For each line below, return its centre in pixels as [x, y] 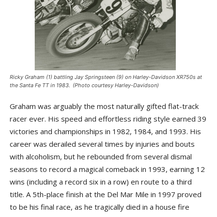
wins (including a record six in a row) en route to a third [101, 182]
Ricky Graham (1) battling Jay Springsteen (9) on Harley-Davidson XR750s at [106, 77]
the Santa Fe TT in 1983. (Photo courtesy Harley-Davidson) [84, 85]
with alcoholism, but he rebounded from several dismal [101, 156]
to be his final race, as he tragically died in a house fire [100, 207]
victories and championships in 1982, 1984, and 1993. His [105, 131]
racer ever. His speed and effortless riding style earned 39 [108, 119]
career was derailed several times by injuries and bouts [102, 144]
